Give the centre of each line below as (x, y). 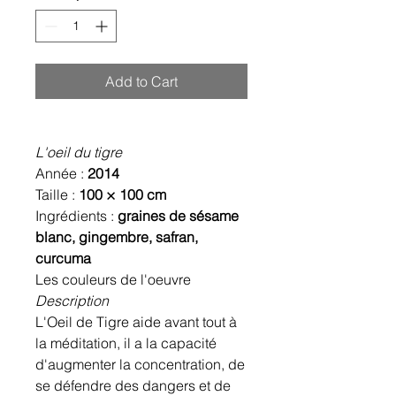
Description (72, 301)
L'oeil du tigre (79, 152)
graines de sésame (178, 216)
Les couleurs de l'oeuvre (113, 280)
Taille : (57, 195)
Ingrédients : (76, 216)
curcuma (63, 259)
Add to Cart (141, 82)
